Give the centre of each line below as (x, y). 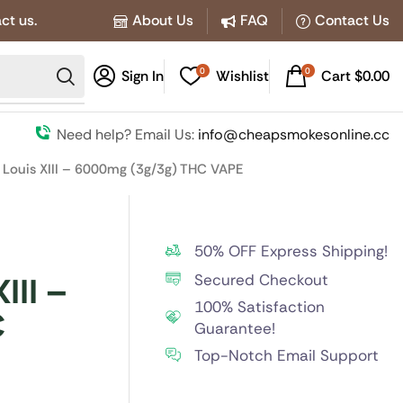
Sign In (142, 76)
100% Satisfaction (259, 307)
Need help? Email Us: (127, 134)
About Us (163, 20)
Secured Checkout (261, 280)
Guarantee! (234, 328)
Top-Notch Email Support (286, 355)
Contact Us (352, 20)
